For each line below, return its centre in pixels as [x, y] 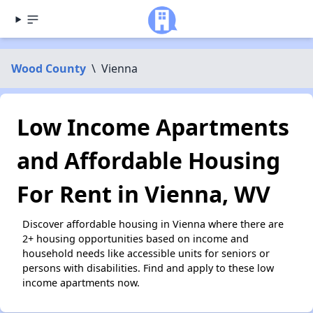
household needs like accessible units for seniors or [146, 253]
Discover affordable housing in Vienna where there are [153, 224]
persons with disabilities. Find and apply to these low [148, 268]
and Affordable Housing [148, 160]
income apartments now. [81, 283]
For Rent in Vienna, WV [144, 194]
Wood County [49, 68]
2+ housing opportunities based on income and [136, 239]
